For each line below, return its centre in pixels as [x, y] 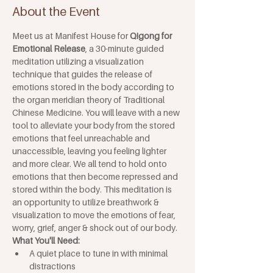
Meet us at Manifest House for [71, 36]
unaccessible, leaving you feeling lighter [90, 151]
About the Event [56, 12]
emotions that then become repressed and [96, 177]
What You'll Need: [46, 241]
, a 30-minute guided [126, 49]
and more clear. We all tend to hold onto [90, 164]
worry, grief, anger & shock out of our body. [95, 228]
